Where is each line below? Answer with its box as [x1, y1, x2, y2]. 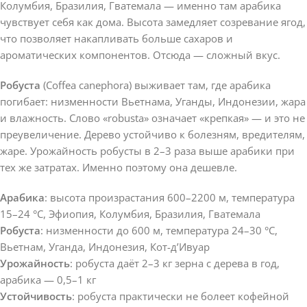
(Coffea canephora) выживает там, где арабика [40, 77, 271, 92]
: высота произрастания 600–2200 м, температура [45, 190, 295, 204]
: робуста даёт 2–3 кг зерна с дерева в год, [70, 256, 280, 270]
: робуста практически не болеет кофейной [72, 288, 289, 303]
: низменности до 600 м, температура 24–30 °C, [40, 223, 278, 237]
